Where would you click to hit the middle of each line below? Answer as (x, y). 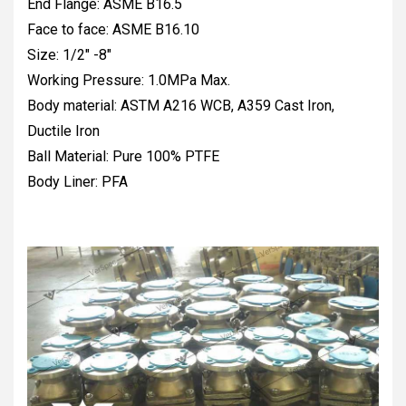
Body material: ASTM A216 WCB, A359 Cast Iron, (181, 106)
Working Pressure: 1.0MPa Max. (129, 81)
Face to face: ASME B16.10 (115, 30)
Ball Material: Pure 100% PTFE (123, 157)
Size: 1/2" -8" (69, 55)
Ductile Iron (63, 131)
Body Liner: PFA (77, 182)
